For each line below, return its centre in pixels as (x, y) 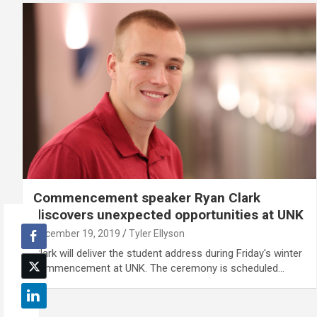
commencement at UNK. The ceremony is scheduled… (159, 268)
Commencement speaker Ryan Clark (147, 197)
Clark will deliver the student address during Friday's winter (168, 253)
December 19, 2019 (77, 233)
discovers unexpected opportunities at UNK (168, 214)
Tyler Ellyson (157, 233)
